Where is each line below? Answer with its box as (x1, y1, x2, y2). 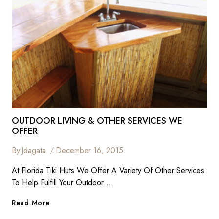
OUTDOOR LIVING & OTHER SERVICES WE (12, 114, 182, 127)
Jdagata (22, 144, 46, 156)
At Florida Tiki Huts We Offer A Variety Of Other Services (12, 164, 204, 176)
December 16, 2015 (56, 144, 124, 156)
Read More (12, 197, 50, 208)
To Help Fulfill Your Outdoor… (12, 176, 111, 188)
